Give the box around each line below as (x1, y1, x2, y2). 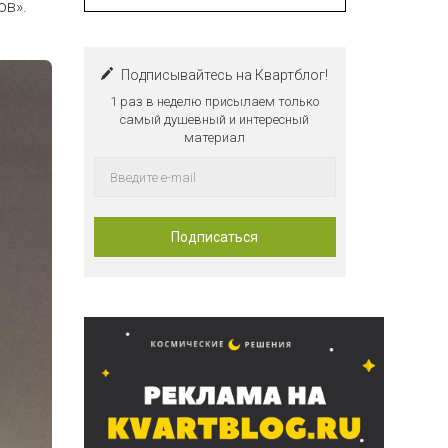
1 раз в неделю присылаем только (110, 94, 320, 109)
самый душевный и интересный (120, 112, 310, 127)
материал (184, 130, 246, 145)
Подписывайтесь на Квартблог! (121, 67, 329, 83)
